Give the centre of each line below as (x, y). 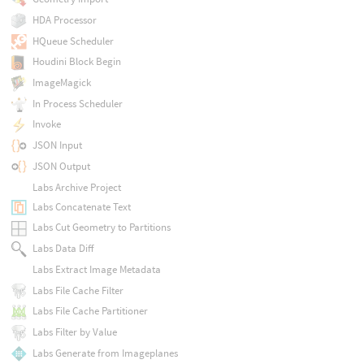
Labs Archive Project (76, 187)
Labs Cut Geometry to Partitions (101, 227)
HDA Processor (64, 19)
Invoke (46, 124)
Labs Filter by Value (74, 331)
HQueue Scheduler (73, 41)
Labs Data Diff (63, 249)
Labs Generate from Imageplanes (105, 353)
